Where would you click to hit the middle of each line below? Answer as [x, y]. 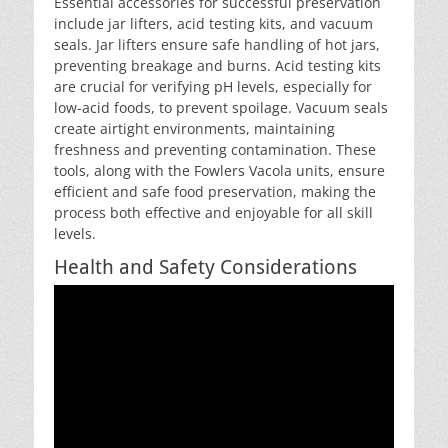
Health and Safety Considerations [205, 267]
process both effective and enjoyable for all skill [213, 212]
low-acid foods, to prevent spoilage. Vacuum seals [221, 107]
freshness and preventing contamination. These [215, 149]
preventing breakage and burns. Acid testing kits [217, 65]
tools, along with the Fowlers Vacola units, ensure [219, 170]
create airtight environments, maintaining [194, 128]
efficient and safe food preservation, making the [215, 191]
